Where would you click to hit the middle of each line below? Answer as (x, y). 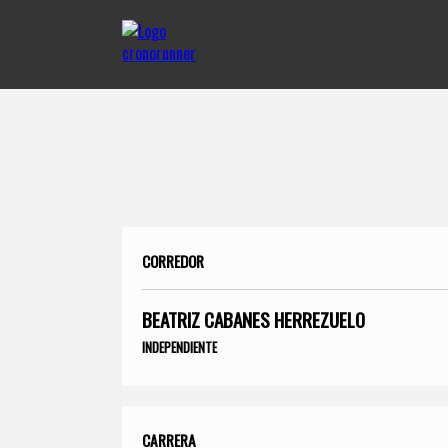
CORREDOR (173, 260)
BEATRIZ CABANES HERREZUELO (253, 319)
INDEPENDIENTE (179, 346)
